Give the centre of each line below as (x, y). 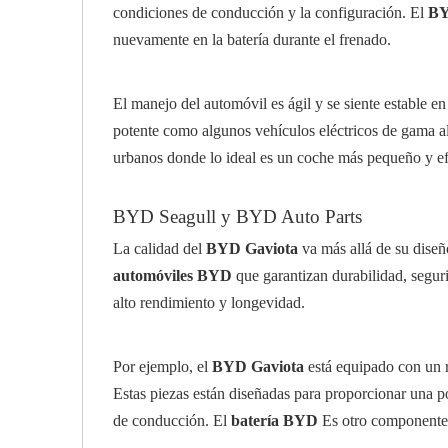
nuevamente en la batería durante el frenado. (252, 39)
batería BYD (274, 420)
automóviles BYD (172, 275)
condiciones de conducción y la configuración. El (270, 12)
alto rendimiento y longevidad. (209, 302)
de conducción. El (172, 420)
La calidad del (159, 248)
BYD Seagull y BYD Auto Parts (237, 216)
